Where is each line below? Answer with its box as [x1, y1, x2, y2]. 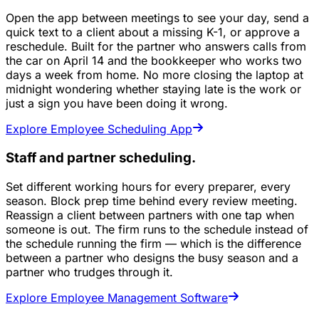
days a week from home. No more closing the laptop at [6, 68, 303, 83]
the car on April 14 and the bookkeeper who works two [6, 53, 302, 68]
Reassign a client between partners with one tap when [6, 207, 294, 222]
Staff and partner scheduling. [6, 149, 196, 166]
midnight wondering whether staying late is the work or [6, 82, 301, 97]
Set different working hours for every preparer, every [6, 179, 291, 194]
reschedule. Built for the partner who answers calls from [6, 39, 306, 54]
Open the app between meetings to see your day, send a [6, 11, 309, 26]
